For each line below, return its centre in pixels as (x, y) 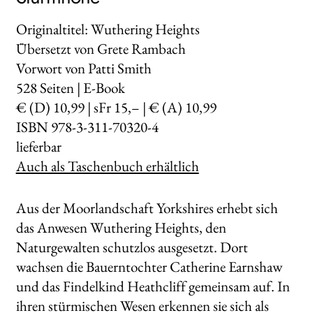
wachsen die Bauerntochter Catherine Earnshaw (149, 266)
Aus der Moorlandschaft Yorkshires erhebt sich (147, 208)
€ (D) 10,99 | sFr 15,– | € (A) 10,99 (116, 107)
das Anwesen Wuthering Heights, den (121, 227)
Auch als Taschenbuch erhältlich (107, 166)
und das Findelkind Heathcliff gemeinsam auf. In (153, 286)
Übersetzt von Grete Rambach (101, 48)
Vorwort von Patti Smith (83, 68)
